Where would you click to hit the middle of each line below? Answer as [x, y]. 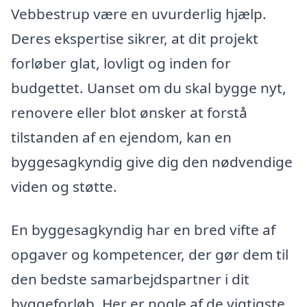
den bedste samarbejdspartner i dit [130, 279]
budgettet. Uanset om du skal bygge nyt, [149, 87]
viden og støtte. [64, 186]
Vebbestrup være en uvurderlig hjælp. [139, 13]
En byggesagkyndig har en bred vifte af [143, 230]
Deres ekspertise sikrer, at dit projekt [135, 38]
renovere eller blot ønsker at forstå [129, 112]
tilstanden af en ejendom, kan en [121, 137]
